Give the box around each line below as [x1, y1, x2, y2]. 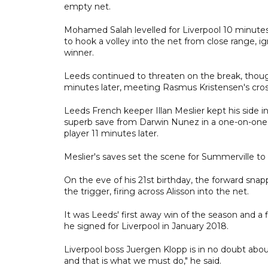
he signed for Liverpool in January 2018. [64, 220, 229, 232]
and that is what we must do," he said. [64, 255, 221, 266]
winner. [64, 47, 94, 58]
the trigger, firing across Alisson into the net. [64, 185, 249, 197]
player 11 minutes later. [64, 127, 159, 139]
